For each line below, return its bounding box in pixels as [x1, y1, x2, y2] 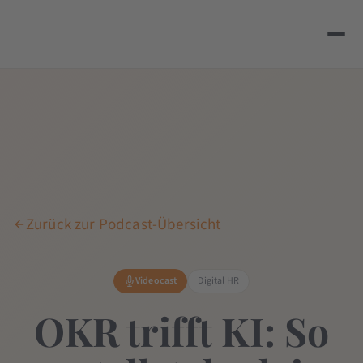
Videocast [135, 273, 177, 288]
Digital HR [198, 273, 240, 288]
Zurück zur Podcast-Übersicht [26, 213, 221, 236]
